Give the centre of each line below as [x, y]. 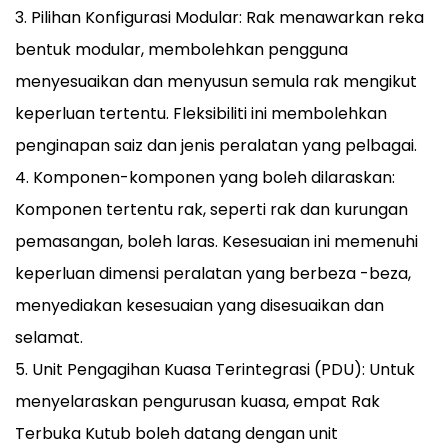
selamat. [49, 337]
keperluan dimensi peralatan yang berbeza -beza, [213, 273]
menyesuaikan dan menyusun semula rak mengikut [216, 81]
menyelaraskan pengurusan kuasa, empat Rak [197, 401]
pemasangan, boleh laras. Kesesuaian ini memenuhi [216, 241]
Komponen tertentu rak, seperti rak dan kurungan [211, 209]
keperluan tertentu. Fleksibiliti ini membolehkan [201, 113]
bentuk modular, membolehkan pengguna [181, 49]
